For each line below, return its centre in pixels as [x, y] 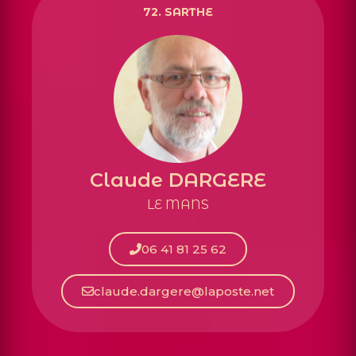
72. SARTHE [178, 12]
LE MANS [178, 205]
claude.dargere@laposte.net [184, 291]
